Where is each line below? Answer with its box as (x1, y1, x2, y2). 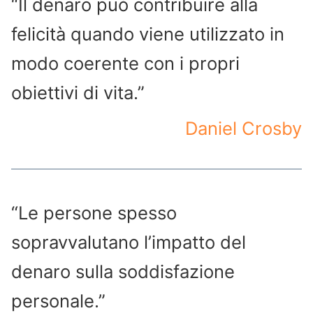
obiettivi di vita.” (11, 82, 145, 104)
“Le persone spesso (11, 201, 177, 224)
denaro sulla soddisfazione (11, 260, 235, 282)
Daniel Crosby (185, 117, 302, 140)
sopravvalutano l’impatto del (11, 231, 246, 253)
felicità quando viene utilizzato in (11, 23, 284, 45)
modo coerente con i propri (11, 52, 240, 75)
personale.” (11, 289, 105, 312)
